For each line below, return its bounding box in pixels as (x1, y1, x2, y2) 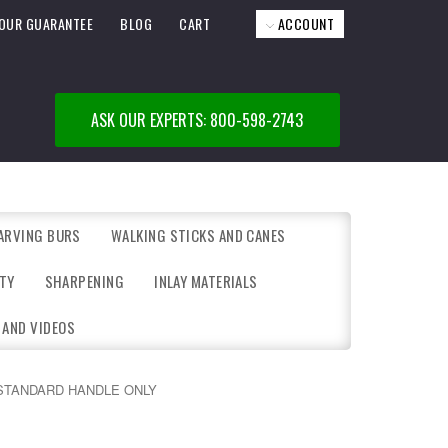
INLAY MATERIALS (154, 270, 258, 292)
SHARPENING (44, 270, 125, 292)
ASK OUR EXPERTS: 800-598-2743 (91, 108, 304, 132)
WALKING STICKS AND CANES (110, 224, 286, 246)
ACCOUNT (274, 13, 334, 34)
